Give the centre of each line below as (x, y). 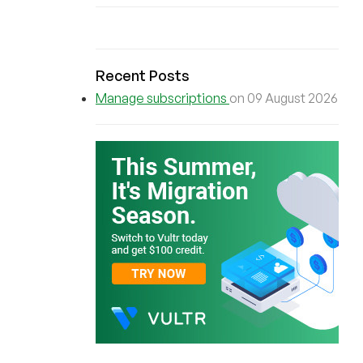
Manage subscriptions (162, 98)
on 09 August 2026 (284, 98)
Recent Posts (143, 75)
